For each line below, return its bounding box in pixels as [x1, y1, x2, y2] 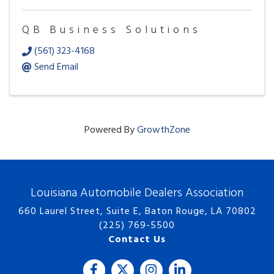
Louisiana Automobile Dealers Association [31, 183, 243, 203]
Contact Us [108, 231, 166, 248]
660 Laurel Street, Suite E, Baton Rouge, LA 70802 [18, 203, 256, 220]
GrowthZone [136, 122, 190, 138]
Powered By [84, 122, 137, 138]
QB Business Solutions [22, 21, 201, 40]
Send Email [34, 59, 78, 75]
